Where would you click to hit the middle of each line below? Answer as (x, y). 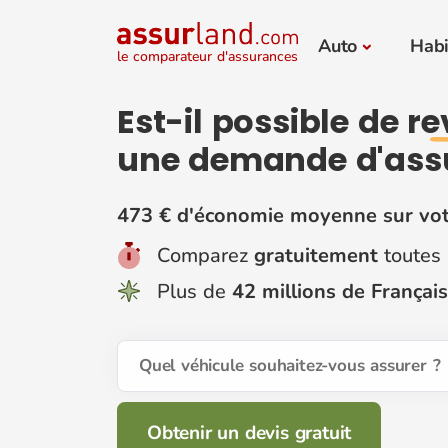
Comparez (205, 255)
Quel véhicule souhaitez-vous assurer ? (290, 366)
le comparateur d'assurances (207, 56)
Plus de (194, 291)
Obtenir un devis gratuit (249, 432)
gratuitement (316, 255)
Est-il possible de (262, 121)
